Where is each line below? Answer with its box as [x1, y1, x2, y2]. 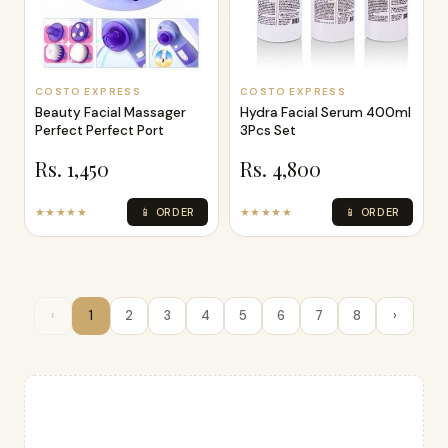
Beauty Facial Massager [35, 103, 186, 121]
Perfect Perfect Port [35, 121, 164, 139]
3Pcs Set [240, 121, 296, 139]
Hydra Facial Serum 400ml [240, 103, 411, 121]
